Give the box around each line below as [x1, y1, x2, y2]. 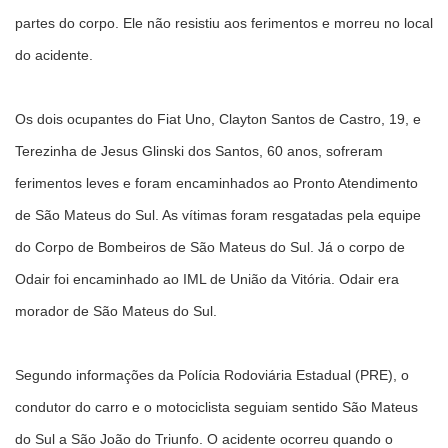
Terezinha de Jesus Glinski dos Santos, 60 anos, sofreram [15, 143, 383, 159]
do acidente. [15, 47, 97, 63]
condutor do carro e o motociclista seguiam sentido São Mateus [15, 399, 418, 415]
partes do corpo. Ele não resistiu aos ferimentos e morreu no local [15, 15, 433, 31]
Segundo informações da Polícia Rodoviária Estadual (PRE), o [15, 367, 409, 383]
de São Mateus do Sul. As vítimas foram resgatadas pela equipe [15, 207, 421, 223]
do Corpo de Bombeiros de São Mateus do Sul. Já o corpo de [15, 239, 405, 255]
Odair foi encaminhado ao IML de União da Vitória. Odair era [15, 271, 399, 287]
